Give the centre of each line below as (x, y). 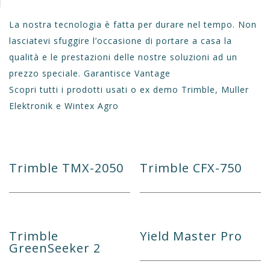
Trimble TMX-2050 (66, 168)
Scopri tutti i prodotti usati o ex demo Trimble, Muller (129, 90)
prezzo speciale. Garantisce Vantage (90, 74)
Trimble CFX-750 (191, 168)
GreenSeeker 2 (55, 248)
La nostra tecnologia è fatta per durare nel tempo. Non (133, 25)
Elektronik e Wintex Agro (64, 106)
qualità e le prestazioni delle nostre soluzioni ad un (123, 57)
